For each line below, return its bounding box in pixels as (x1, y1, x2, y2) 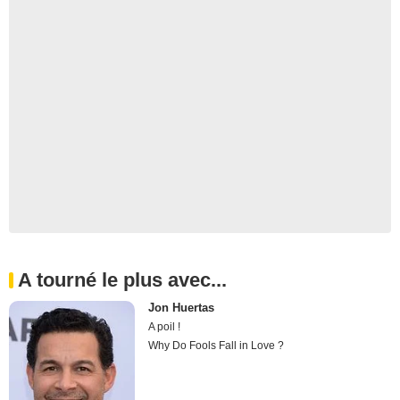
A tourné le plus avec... (18, 269, 227, 291)
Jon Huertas (148, 301, 215, 314)
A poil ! (148, 321, 181, 333)
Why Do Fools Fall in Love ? (148, 339, 285, 352)
